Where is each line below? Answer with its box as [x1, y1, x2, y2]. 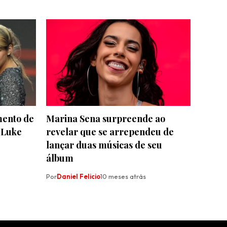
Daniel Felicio [57, 172, 100, 180]
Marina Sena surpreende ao [46, 112, 165, 125]
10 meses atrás [100, 172, 146, 180]
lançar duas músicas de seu [46, 138, 162, 151]
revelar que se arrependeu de [46, 125, 174, 138]
